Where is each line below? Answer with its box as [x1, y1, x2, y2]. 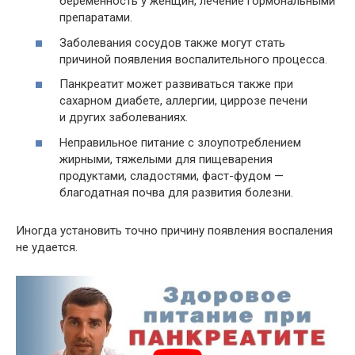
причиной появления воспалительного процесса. [59, 52, 327, 67]
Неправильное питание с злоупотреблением [59, 135, 301, 150]
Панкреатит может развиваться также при [59, 77, 293, 92]
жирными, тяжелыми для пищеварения [59, 151, 273, 166]
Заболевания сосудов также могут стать [59, 35, 285, 50]
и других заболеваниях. [59, 110, 188, 125]
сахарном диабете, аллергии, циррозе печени [59, 94, 307, 109]
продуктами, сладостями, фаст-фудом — [59, 168, 284, 183]
